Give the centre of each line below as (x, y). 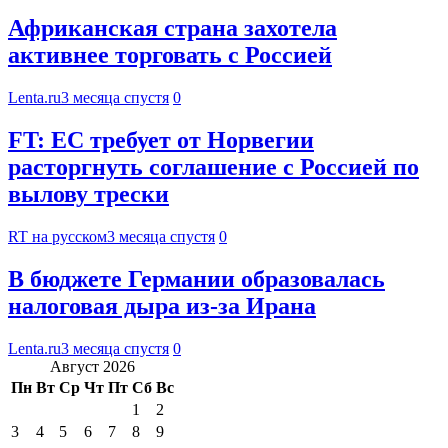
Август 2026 (92, 366)
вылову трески (88, 194)
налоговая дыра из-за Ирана (162, 305)
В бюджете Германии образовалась (196, 278)
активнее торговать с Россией (170, 55)
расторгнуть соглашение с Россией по (213, 167)
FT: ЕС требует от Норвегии (161, 140)
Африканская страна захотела (172, 28)
